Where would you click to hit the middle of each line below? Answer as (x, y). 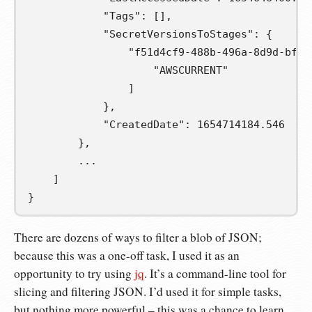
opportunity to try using (74, 274)
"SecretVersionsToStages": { (150, 34)
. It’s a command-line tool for (215, 274)
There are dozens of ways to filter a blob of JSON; (138, 237)
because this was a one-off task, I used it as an (127, 256)
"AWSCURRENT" (128, 70)
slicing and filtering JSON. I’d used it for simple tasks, (148, 292)
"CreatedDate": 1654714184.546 (156, 124)
